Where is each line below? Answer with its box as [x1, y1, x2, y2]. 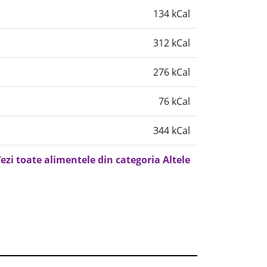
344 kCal [153, 124, 190, 137]
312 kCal [153, 36, 190, 49]
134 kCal [153, 7, 190, 20]
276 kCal [153, 66, 190, 79]
